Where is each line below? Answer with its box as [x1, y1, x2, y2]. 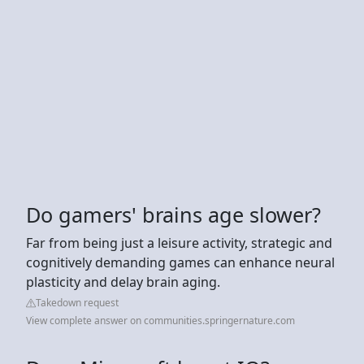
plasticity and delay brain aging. [26, 272, 220, 291]
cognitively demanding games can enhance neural [26, 253, 335, 271]
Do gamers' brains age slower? [26, 200, 321, 228]
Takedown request [36, 295, 119, 310]
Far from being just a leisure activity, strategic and [26, 233, 332, 252]
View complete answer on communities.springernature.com [26, 313, 295, 327]
